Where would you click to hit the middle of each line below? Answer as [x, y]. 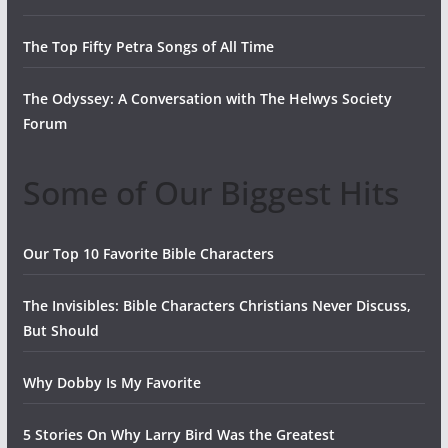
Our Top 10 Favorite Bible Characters [148, 253]
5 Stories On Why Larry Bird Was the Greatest [178, 434]
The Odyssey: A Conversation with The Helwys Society [207, 98]
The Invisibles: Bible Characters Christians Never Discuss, [216, 305]
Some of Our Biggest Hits [210, 192]
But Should [60, 330]
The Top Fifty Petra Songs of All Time [148, 46]
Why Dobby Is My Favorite [111, 382]
